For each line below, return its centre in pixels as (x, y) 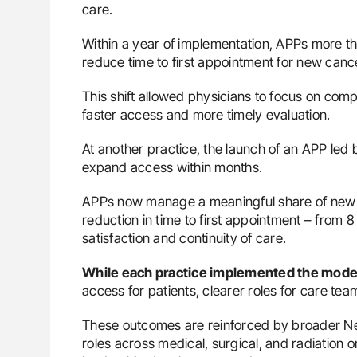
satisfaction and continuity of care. (184, 238)
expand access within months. (172, 167)
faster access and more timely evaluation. (206, 114)
